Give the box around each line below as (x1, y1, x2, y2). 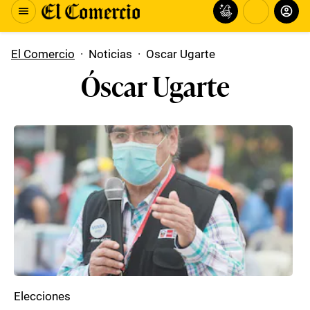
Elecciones (14, 289, 71, 303)
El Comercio (11, 47, 75, 61)
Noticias (89, 47, 132, 61)
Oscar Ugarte (146, 47, 215, 61)
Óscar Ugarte (80, 64, 230, 105)
